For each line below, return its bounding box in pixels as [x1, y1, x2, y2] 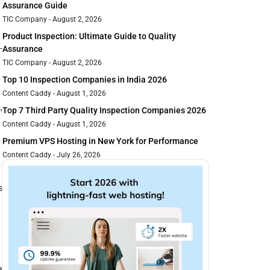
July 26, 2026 [55, 151, 101, 160]
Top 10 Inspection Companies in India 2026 [2, 75, 167, 85]
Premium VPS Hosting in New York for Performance [2, 136, 198, 146]
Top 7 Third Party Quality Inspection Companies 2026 [2, 105, 206, 116]
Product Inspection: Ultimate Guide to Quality [2, 31, 176, 42]
